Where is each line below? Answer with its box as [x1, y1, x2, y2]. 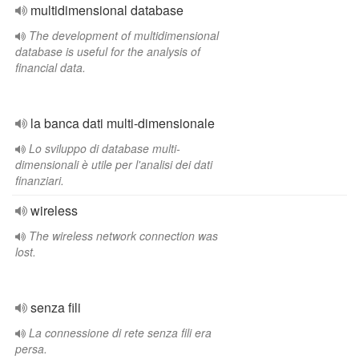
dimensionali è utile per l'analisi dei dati [15, 156, 212, 172]
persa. [15, 341, 47, 357]
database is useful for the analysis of [15, 43, 200, 59]
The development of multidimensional [29, 27, 219, 43]
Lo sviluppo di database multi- [29, 140, 180, 156]
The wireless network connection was [29, 228, 218, 244]
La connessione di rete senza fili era [29, 325, 212, 341]
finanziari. [15, 172, 64, 188]
